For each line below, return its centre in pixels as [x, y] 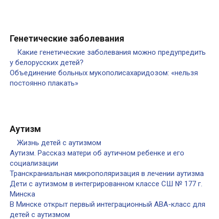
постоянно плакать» [44, 83]
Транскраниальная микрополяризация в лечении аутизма [107, 174]
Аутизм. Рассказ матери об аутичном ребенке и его [97, 153]
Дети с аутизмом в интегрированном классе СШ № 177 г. [106, 184]
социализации [34, 163]
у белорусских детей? [47, 63]
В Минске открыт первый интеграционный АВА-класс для [108, 204]
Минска [22, 194]
